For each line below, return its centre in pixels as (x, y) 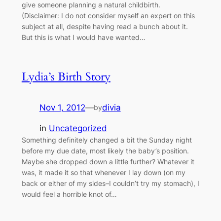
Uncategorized (78, 129)
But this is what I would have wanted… (83, 37)
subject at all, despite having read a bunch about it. (105, 26)
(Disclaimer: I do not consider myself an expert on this (108, 15)
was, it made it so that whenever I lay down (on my (103, 173)
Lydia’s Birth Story (66, 76)
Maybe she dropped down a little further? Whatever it (108, 162)
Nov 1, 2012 (62, 107)
